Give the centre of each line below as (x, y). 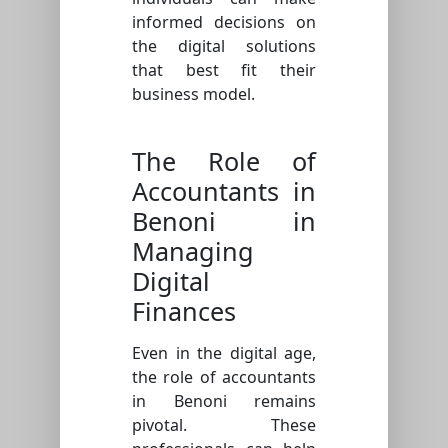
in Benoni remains (224, 400)
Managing (193, 250)
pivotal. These (224, 424)
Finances (184, 310)
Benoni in (224, 220)
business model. (193, 93)
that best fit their (224, 69)
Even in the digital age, (224, 352)
